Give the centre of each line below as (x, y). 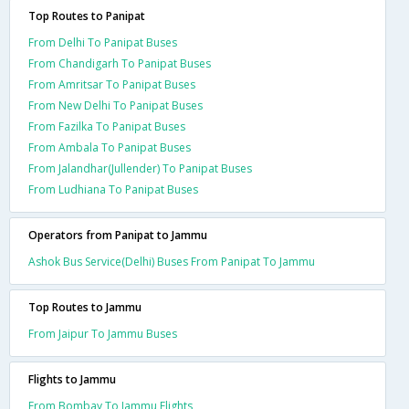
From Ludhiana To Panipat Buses (113, 189)
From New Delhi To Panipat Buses (115, 105)
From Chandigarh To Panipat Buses (120, 63)
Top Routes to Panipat (87, 16)
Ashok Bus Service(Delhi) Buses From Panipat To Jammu (172, 261)
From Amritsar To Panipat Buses (112, 84)
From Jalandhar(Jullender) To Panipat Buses (140, 168)
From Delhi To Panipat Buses (103, 42)
